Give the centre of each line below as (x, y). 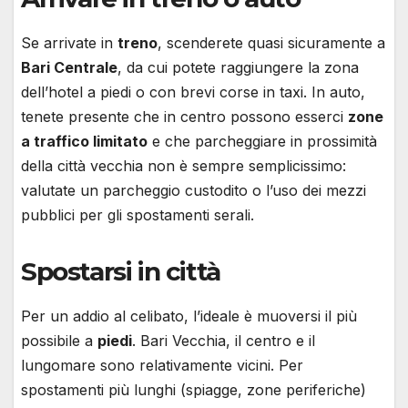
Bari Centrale (69, 68)
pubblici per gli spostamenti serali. (138, 215)
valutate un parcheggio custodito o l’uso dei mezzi (194, 191)
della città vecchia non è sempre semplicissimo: (184, 166)
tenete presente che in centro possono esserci (184, 117)
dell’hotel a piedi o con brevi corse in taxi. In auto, (193, 92)
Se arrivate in (69, 43)
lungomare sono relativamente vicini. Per (162, 366)
